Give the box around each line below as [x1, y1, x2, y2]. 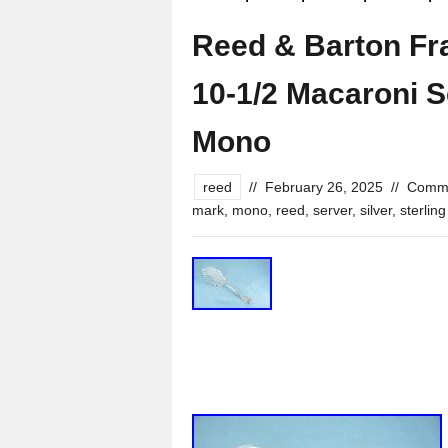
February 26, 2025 [265, 179, 383, 195]
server [313, 202, 352, 218]
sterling [400, 202, 446, 218]
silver [360, 202, 392, 218]
